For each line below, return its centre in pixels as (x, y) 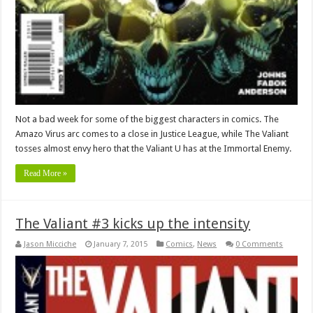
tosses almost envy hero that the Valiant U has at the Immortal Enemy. (154, 149)
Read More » (46, 174)
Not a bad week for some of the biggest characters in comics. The (147, 119)
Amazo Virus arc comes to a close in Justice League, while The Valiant (152, 134)
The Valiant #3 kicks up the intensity (133, 224)
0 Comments (260, 245)
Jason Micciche (50, 245)
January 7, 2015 (121, 245)
